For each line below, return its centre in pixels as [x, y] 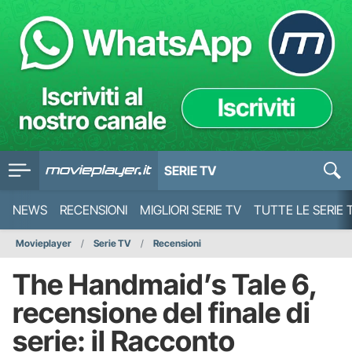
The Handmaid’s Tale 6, [165, 284]
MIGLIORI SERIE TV [191, 210]
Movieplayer [44, 243]
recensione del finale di [161, 313]
